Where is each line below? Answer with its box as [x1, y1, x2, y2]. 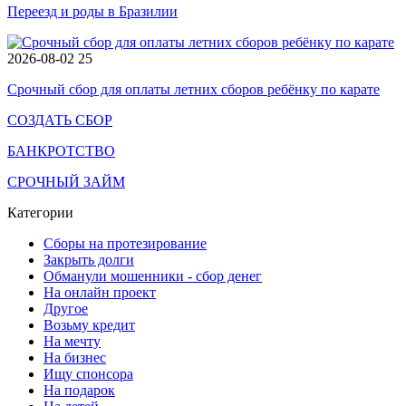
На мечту [43, 333, 101, 349]
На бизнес [43, 350, 106, 365]
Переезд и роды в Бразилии [7, 4, 178, 19]
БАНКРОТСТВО [7, 143, 115, 159]
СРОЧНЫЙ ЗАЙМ [7, 174, 125, 189]
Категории [7, 205, 73, 220]
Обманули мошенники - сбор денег [43, 268, 262, 284]
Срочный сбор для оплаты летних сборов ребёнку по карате [7, 82, 380, 97]
